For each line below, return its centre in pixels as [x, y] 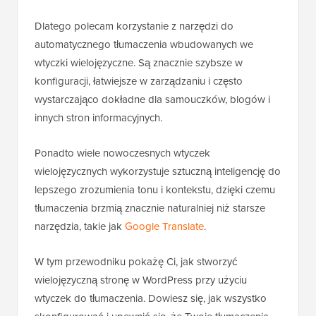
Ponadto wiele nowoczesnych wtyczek [122, 153]
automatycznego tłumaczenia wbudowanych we [144, 44]
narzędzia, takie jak [80, 226]
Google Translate [164, 226]
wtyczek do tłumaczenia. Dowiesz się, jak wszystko [151, 298]
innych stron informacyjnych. [98, 118]
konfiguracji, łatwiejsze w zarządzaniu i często [139, 81]
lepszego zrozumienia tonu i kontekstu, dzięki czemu [155, 190]
